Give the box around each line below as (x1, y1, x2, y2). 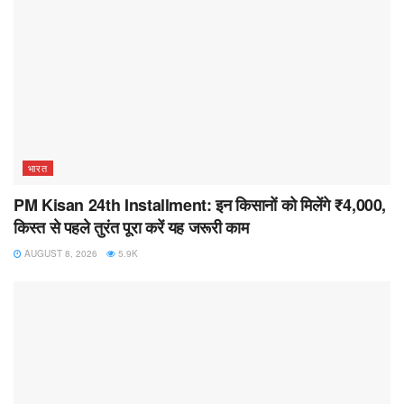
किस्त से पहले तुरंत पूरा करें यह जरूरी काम (14, 216, 249, 240)
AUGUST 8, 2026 (22, 247, 97, 261)
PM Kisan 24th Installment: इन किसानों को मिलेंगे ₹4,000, (14, 193, 387, 217)
